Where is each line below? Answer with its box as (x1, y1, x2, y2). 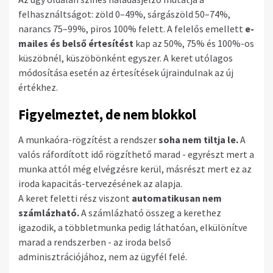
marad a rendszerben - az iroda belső (18, 235, 171, 248)
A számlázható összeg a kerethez (79, 206, 221, 219)
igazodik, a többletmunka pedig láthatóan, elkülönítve (18, 221, 247, 233)
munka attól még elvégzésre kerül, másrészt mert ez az (18, 162, 252, 175)
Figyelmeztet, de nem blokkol (18, 105, 196, 123)
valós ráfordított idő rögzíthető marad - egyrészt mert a (18, 147, 254, 160)
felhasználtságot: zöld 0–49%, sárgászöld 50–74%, (18, 7, 230, 20)
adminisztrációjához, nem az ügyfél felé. (18, 250, 187, 263)
